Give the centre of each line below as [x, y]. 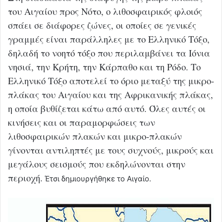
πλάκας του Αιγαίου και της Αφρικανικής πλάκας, [111, 95]
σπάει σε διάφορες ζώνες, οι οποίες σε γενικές [102, 25]
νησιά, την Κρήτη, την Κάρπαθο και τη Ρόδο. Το [104, 67]
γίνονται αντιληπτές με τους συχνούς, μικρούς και [111, 150]
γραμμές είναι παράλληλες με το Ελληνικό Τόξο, [109, 39]
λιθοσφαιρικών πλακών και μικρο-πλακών [95, 136]
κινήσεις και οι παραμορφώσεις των [82, 122]
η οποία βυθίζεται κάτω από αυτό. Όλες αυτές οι [107, 109]
